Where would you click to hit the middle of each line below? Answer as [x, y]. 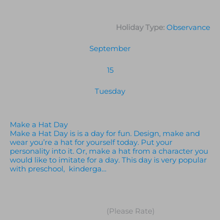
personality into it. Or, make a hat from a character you [109, 151]
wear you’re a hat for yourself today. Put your [91, 142]
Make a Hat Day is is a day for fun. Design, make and [105, 133]
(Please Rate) [130, 211]
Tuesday [110, 92]
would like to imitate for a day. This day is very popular [108, 160]
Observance [188, 27]
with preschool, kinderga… [58, 169]
